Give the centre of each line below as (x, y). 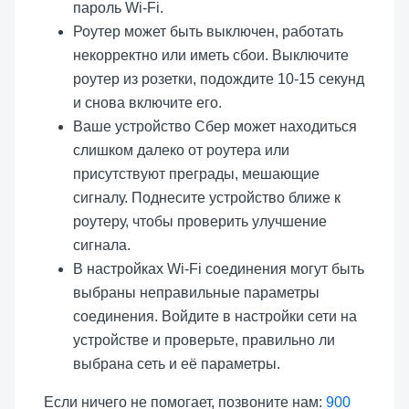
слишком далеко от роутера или (181, 151)
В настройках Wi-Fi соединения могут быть (219, 269)
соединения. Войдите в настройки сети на (215, 317)
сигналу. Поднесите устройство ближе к (207, 198)
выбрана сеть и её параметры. (177, 364)
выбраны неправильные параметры (196, 293)
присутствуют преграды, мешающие (196, 174)
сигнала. (102, 246)
